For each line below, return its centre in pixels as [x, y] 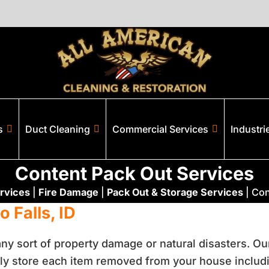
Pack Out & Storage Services [175, 192]
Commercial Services [160, 129]
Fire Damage [68, 192]
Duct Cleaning [58, 129]
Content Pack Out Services [134, 173]
